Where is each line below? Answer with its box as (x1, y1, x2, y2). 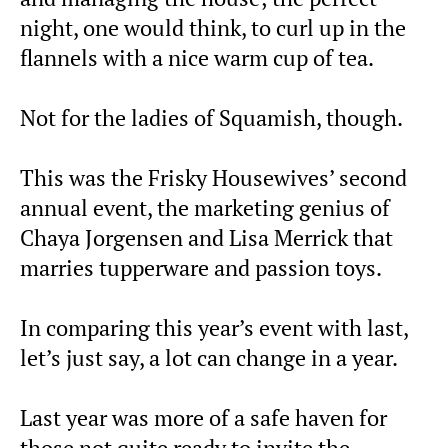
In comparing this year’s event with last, (20, 314, 408, 343)
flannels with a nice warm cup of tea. (20, 44, 374, 73)
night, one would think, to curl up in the (20, 14, 406, 43)
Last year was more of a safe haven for (20, 404, 387, 433)
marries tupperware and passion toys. (20, 254, 382, 283)
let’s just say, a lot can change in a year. (20, 344, 398, 373)
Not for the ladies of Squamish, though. (20, 104, 403, 133)
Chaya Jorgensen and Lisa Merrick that (20, 224, 393, 253)
